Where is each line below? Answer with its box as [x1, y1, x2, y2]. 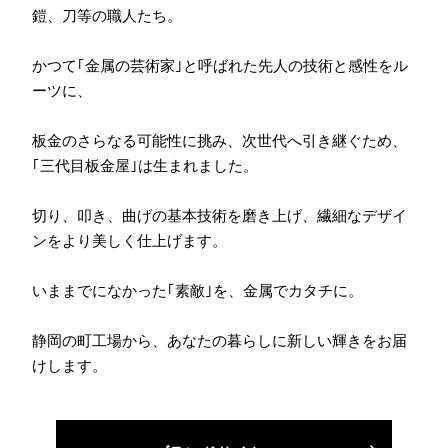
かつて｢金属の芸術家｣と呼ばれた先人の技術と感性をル [31, 54, 408, 75]
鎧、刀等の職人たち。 [31, 4, 182, 25]
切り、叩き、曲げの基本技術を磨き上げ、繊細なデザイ [31, 204, 407, 225]
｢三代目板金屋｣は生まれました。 [31, 154, 258, 175]
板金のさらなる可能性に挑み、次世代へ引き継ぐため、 [31, 129, 407, 150]
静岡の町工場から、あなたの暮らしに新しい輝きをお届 [31, 329, 407, 350]
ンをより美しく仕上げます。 [31, 229, 227, 250]
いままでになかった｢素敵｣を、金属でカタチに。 [31, 279, 363, 300]
